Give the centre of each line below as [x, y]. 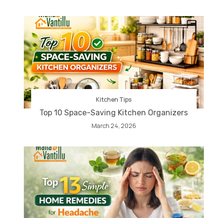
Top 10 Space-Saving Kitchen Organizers [114, 112]
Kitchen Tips [114, 99]
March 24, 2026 [114, 126]
